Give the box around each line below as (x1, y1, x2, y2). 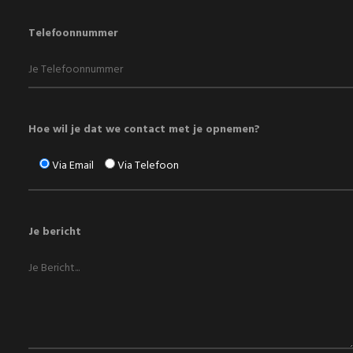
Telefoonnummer (28, 24, 118, 43)
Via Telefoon (117, 157, 179, 176)
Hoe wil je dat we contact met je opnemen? (28, 121, 260, 139)
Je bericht (28, 222, 81, 241)
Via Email (51, 157, 94, 176)
